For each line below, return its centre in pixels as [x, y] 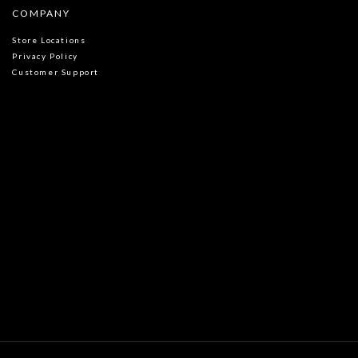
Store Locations [49, 40]
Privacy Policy [45, 56]
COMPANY [41, 13]
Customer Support [56, 72]
